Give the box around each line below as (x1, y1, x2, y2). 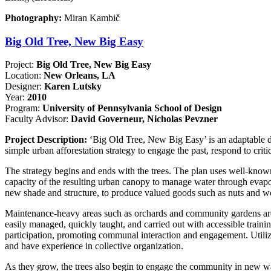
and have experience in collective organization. (5, 241, 183, 252)
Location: (5, 70, 41, 81)
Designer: (5, 81, 42, 92)
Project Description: (5, 134, 90, 145)
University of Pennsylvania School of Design (40, 103, 222, 114)
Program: (5, 103, 40, 114)
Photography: (5, 12, 64, 23)
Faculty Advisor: (5, 114, 71, 125)
